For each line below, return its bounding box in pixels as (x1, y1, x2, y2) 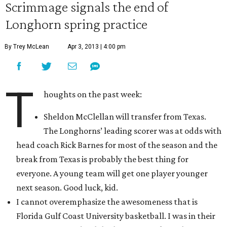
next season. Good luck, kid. (16, 182, 118, 193)
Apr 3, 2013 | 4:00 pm (67, 43, 126, 50)
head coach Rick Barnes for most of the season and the (16, 140, 217, 150)
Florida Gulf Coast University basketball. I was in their (16, 211, 215, 221)
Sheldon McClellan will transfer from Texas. (44, 111, 207, 122)
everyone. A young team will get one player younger (16, 168, 208, 178)
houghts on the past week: (44, 89, 142, 99)
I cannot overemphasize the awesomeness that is (16, 197, 198, 207)
